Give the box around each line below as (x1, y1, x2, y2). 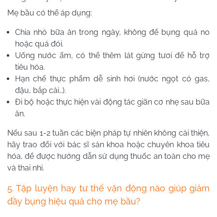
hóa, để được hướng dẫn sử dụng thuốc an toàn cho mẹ (7, 152, 210, 161)
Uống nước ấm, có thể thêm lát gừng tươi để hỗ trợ (15, 51, 210, 61)
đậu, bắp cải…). (15, 86, 66, 95)
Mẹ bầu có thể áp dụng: (7, 8, 92, 18)
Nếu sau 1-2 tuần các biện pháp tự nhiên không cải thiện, (7, 128, 210, 138)
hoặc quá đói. (15, 39, 63, 49)
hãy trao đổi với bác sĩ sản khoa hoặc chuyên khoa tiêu (7, 140, 210, 150)
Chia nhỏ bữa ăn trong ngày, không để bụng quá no (15, 28, 210, 37)
